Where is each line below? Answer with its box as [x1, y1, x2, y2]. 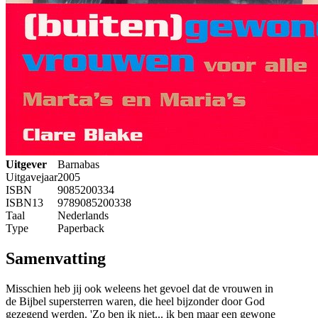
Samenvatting [6, 249, 106, 268]
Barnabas [57, 158, 99, 171]
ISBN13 [6, 197, 43, 209]
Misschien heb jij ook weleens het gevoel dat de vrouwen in [6, 283, 273, 295]
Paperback [57, 222, 104, 235]
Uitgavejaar [6, 171, 57, 184]
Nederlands [57, 209, 109, 222]
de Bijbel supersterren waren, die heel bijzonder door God [6, 295, 265, 308]
